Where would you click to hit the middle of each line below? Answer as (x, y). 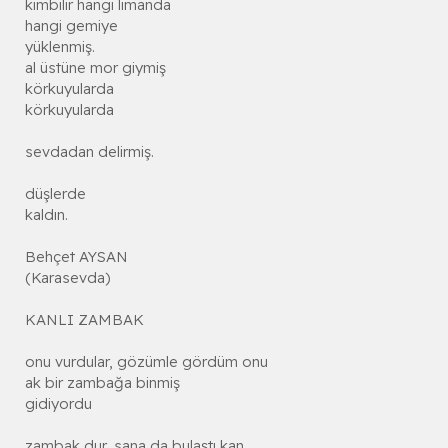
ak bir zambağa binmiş (102, 383)
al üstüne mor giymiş (95, 68)
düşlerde (55, 194)
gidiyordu (58, 404)
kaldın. (46, 215)
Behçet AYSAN (76, 257)
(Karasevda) (68, 278)
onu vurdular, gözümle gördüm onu (146, 362)
